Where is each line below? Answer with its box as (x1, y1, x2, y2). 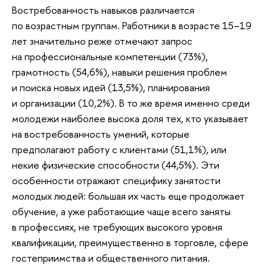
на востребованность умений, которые (12, 126, 190, 141)
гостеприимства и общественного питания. (12, 250, 210, 265)
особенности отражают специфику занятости (12, 173, 221, 187)
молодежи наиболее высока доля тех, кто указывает (12, 111, 249, 125)
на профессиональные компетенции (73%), (12, 49, 208, 63)
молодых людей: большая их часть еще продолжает (12, 188, 245, 203)
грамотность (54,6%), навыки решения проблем (12, 64, 227, 79)
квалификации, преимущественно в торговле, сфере (12, 235, 249, 249)
